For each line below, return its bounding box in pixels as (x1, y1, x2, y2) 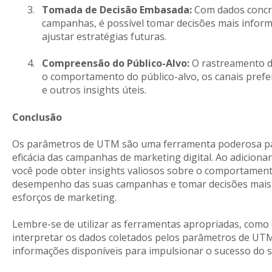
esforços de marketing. (12, 191, 117, 205)
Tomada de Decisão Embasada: (41, 2, 192, 16)
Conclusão (12, 110, 62, 124)
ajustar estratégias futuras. (41, 29, 166, 43)
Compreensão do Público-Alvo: (41, 56, 189, 70)
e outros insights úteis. (41, 83, 146, 97)
